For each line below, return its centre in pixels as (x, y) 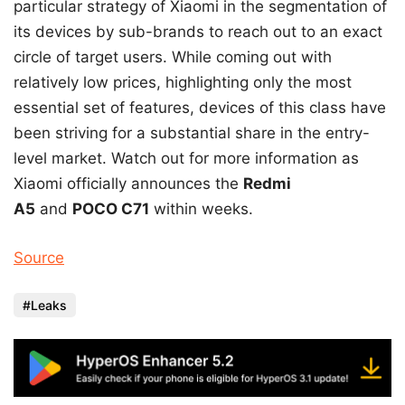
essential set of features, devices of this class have (200, 108)
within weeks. (201, 209)
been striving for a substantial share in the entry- (192, 133)
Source (39, 257)
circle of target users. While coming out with (173, 57)
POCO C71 (111, 209)
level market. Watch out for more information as (186, 159)
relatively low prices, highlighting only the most (183, 83)
